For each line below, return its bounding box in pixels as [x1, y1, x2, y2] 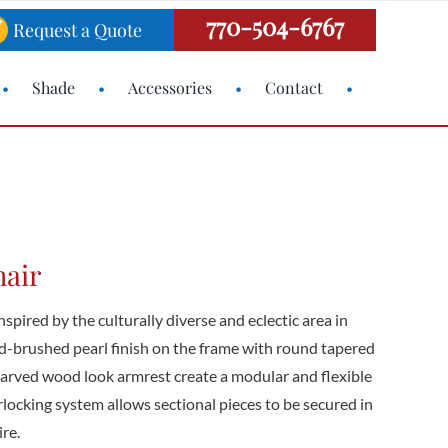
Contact [265, 77, 324, 98]
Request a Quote [13, 18, 143, 42]
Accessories [128, 77, 213, 98]
